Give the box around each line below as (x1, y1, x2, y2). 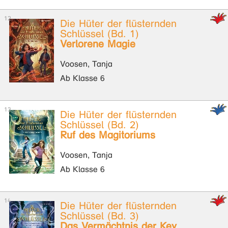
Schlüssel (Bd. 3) (60, 210, 139, 222)
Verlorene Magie (60, 38, 135, 50)
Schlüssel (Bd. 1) (60, 28, 139, 40)
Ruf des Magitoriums (60, 129, 155, 141)
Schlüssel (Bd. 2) (60, 119, 139, 131)
